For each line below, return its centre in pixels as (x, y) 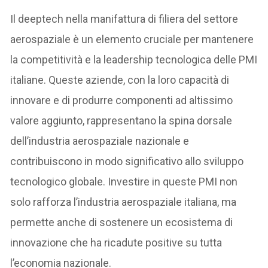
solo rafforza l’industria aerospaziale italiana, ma (124, 202)
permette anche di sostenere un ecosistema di (122, 222)
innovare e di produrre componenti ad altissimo (122, 100)
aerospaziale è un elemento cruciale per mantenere (132, 39)
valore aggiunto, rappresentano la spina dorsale (121, 120)
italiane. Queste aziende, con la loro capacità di (120, 80)
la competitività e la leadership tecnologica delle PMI (134, 59)
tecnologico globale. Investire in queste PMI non (124, 181)
